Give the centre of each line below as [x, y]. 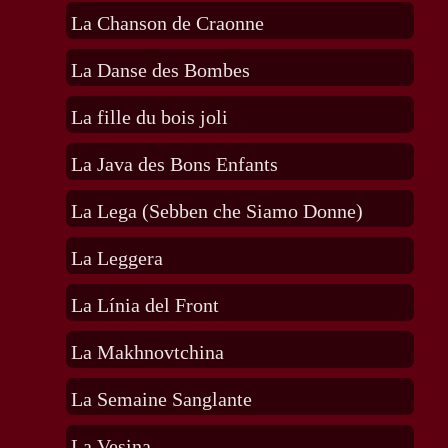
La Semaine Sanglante [161, 399]
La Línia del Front [144, 305]
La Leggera [116, 258]
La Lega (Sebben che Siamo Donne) [216, 211]
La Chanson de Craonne [167, 23]
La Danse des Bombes [160, 70]
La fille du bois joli [149, 117]
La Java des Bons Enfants [174, 164]
